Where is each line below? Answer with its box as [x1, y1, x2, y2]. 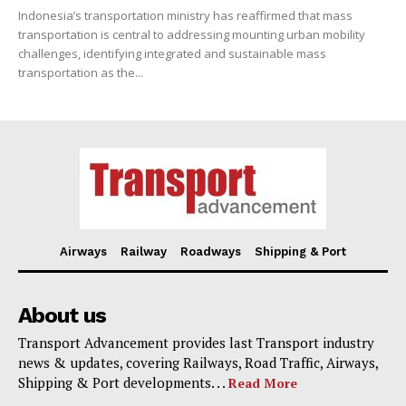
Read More [228, 374, 297, 392]
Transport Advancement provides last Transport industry [18, 333, 374, 353]
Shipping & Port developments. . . [18, 373, 228, 392]
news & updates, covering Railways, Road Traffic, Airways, [18, 353, 378, 372]
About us [18, 303, 106, 329]
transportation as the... [18, 64, 143, 82]
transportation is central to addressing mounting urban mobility [18, 26, 365, 43]
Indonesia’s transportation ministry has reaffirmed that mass [18, 7, 353, 24]
